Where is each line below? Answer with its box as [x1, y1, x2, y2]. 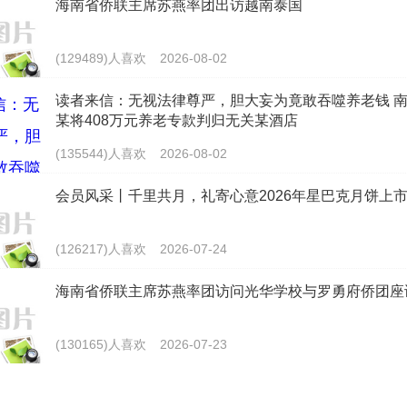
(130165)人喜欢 [55, 336, 146, 352]
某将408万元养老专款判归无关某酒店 [55, 112, 298, 128]
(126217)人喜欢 [55, 241, 146, 256]
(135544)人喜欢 [55, 145, 146, 161]
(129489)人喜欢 [55, 50, 146, 65]
